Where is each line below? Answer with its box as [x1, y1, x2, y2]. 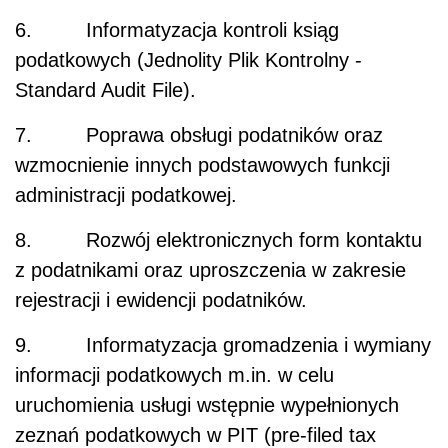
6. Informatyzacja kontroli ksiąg [15, 19, 339, 42]
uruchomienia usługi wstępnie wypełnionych [15, 394, 399, 417]
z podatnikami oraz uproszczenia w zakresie [15, 259, 406, 282]
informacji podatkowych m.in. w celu [15, 364, 334, 387]
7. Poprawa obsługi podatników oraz [15, 124, 383, 147]
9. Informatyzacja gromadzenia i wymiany [15, 334, 431, 357]
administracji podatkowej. [15, 184, 237, 207]
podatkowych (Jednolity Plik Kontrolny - [15, 49, 362, 72]
